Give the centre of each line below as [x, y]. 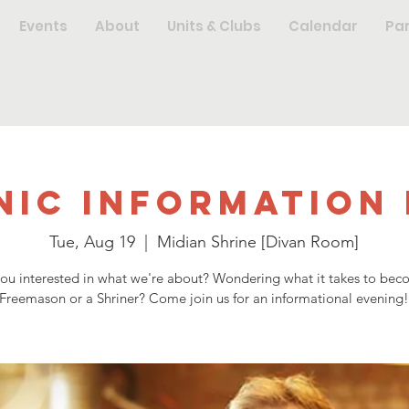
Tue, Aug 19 [93, 241]
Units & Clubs [214, 26]
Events [43, 26]
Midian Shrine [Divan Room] [258, 241]
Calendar [323, 26]
